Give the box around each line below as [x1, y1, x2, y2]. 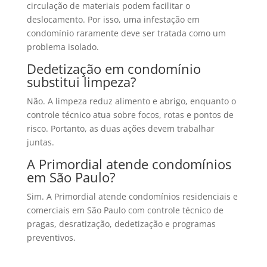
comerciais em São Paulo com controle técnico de [26, 204, 223, 216]
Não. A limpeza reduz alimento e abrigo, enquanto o [26, 95, 236, 107]
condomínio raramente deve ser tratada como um [26, 27, 226, 39]
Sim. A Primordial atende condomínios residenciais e [26, 191, 238, 203]
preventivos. [26, 232, 76, 244]
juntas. [26, 136, 54, 148]
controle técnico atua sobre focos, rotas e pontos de [26, 109, 234, 121]
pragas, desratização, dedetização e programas [26, 218, 216, 230]
